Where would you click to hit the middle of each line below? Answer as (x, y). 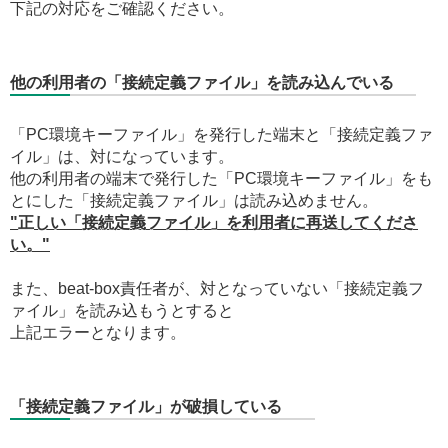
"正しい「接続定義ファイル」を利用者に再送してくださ (214, 222)
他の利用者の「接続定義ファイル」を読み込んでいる (202, 82)
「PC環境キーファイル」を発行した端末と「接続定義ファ (221, 134)
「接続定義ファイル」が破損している (146, 406)
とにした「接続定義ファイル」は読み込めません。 (194, 200)
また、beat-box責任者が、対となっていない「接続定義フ (217, 288)
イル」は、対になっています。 (122, 156)
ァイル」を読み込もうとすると (122, 310)
